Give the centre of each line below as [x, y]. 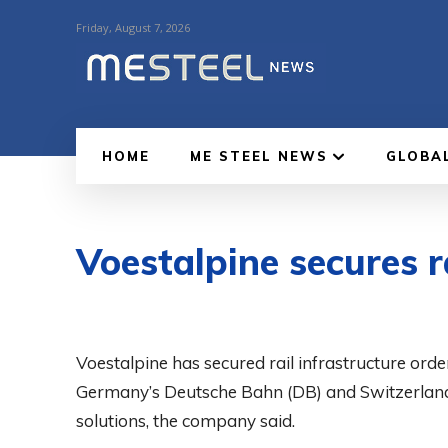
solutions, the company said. [185, 420]
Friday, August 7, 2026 [133, 27]
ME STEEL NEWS [259, 155]
